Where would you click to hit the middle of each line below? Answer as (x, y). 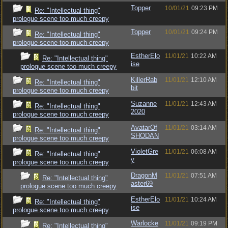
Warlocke (145, 223)
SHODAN (145, 136)
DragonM (144, 175)
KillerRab (144, 80)
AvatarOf (144, 127)
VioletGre (145, 151)
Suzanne (144, 104)
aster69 (142, 183)
